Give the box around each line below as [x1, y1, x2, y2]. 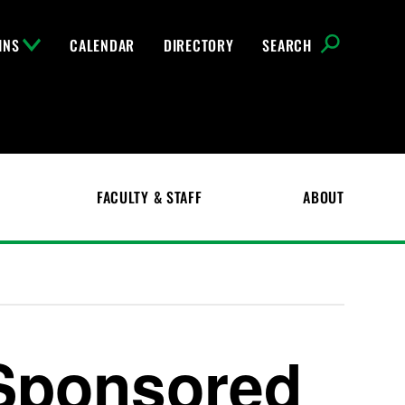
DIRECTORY [164, 34, 234, 56]
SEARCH [262, 34, 312, 56]
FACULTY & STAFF [96, 186, 202, 208]
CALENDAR [70, 34, 135, 56]
